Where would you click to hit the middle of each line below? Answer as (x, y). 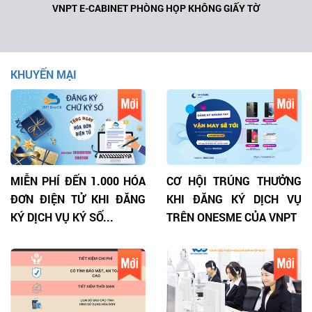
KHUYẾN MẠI (44, 75)
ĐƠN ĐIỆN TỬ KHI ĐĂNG (78, 199)
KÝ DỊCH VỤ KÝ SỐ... (62, 217)
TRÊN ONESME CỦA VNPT (232, 217)
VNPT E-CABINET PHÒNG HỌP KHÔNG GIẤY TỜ (156, 8)
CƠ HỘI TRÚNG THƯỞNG (234, 181)
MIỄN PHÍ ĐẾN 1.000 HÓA (78, 181)
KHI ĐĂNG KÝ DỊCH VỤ (234, 199)
